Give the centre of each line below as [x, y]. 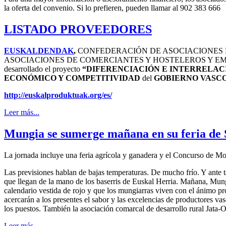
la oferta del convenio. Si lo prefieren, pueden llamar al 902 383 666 [112, 8]
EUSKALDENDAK [39, 50]
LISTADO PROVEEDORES [78, 29]
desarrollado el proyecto [43, 69]
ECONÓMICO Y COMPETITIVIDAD [73, 78]
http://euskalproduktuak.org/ [54, 95]
